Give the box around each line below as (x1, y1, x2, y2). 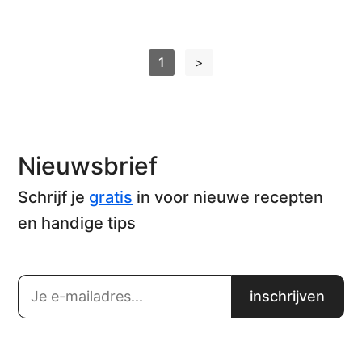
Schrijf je (18, 187, 90, 207)
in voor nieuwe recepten (133, 187, 324, 207)
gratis (89, 187, 133, 207)
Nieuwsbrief (18, 150, 158, 180)
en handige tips (18, 213, 137, 233)
